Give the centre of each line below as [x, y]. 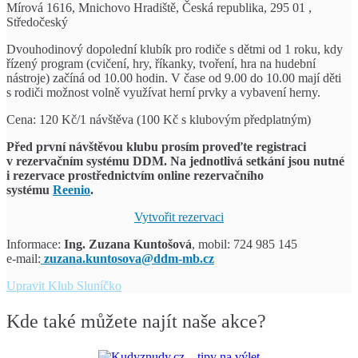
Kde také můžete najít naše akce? [136, 322]
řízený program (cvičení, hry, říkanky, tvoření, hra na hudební [161, 64]
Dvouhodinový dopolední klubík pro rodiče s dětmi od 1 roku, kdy [175, 50]
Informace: [35, 245]
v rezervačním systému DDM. [87, 161]
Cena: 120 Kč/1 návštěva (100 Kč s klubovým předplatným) [159, 120]
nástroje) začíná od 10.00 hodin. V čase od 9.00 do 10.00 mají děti [174, 78]
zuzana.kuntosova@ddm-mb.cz [129, 259]
